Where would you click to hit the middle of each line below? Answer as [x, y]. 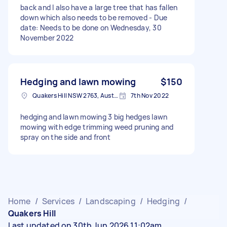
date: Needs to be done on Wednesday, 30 [91, 27]
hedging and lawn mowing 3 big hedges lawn [94, 117]
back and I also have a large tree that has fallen [99, 7]
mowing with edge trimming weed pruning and [97, 127]
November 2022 [47, 37]
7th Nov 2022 [150, 95]
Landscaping [111, 201]
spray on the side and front [65, 137]
